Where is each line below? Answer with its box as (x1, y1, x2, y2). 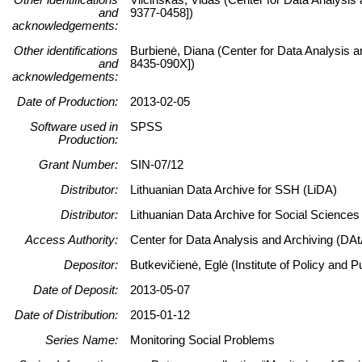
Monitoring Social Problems (130, 333, 275, 347)
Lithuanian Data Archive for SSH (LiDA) (130, 183, 337, 196)
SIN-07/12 (130, 158, 183, 171)
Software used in (30, 120, 118, 133)
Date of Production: (17, 95, 118, 108)
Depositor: (64, 258, 118, 271)
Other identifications (14, 44, 118, 57)
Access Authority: (25, 233, 118, 246)
